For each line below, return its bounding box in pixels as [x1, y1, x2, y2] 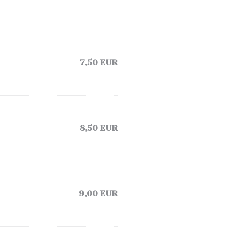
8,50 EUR [80, 123, 118, 133]
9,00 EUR [79, 189, 118, 198]
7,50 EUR [80, 58, 118, 67]
